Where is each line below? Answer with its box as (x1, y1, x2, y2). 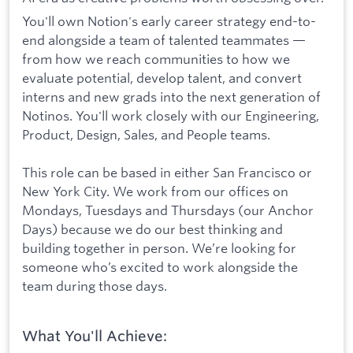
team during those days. (22, 277, 167, 295)
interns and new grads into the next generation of (22, 87, 321, 105)
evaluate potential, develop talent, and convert (22, 69, 302, 86)
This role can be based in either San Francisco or (22, 164, 312, 181)
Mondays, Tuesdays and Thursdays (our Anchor (22, 202, 314, 219)
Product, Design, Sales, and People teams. (22, 125, 270, 143)
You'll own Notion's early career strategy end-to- (22, 12, 316, 29)
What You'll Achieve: (22, 327, 167, 345)
